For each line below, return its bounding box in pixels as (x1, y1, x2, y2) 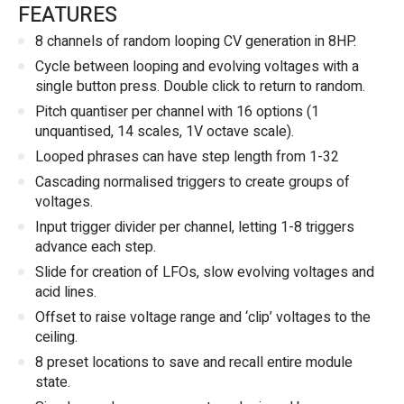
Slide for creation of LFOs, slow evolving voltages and (35, 262, 374, 284)
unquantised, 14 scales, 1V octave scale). (35, 121, 294, 143)
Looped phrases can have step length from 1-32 (35, 146, 339, 169)
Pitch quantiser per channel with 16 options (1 (35, 101, 319, 124)
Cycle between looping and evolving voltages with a (35, 56, 359, 78)
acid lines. (35, 281, 96, 304)
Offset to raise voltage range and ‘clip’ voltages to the (35, 307, 371, 329)
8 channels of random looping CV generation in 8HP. (35, 31, 356, 53)
